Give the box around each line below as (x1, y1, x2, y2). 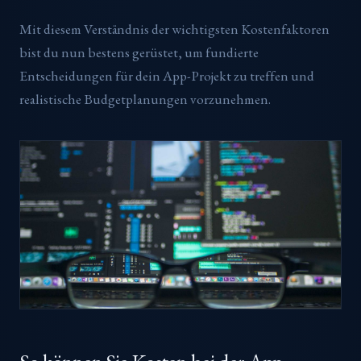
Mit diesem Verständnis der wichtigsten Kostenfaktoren (19, 20, 330, 39)
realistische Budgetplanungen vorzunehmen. (19, 90, 271, 109)
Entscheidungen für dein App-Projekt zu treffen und (19, 67, 314, 85)
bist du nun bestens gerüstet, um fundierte (19, 44, 259, 62)
